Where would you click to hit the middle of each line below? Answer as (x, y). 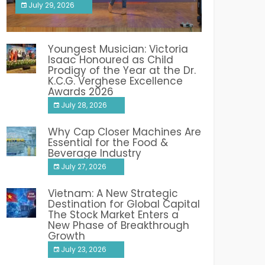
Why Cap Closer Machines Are (125, 132)
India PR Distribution (64, 28)
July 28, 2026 (84, 105)
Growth (67, 236)
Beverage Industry (95, 153)
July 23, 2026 (84, 250)
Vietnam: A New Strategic (113, 194)
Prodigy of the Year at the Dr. (122, 71)
